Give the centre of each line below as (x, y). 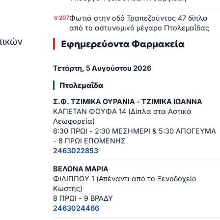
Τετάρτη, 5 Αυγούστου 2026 (102, 68)
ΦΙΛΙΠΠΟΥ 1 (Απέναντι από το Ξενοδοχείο (125, 179)
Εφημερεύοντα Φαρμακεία (123, 43)
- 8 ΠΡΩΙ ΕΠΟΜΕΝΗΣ (89, 141)
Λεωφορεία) (74, 121)
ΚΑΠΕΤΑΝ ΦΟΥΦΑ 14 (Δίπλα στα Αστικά (122, 111)
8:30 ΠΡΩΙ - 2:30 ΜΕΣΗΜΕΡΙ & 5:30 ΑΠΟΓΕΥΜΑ (135, 131)
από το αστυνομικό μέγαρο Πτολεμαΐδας (139, 27)
